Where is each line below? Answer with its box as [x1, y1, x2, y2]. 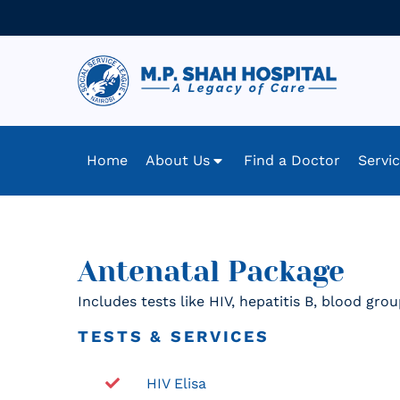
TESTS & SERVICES [78, 326, 271, 346]
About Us [146, 152, 210, 170]
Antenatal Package [78, 255, 345, 289]
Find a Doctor [244, 152, 340, 170]
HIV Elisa [146, 374, 207, 392]
